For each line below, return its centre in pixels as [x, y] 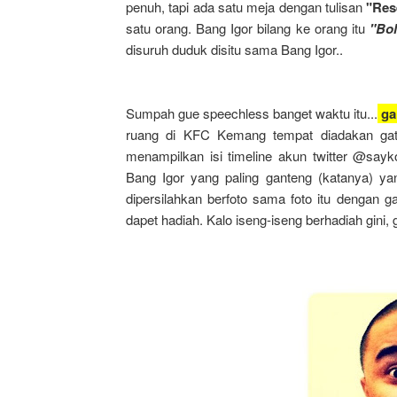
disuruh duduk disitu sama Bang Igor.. [234, 49]
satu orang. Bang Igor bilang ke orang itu [248, 28]
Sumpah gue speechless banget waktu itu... [252, 113]
